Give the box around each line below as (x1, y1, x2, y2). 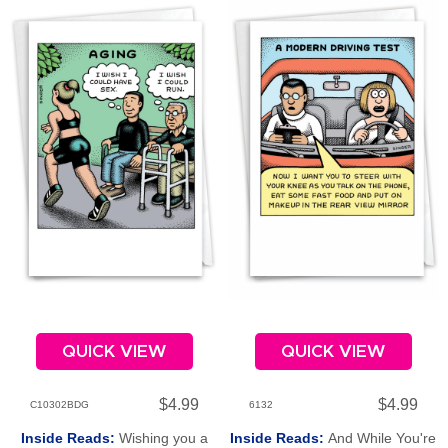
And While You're (328, 429, 437, 446)
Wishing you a (118, 429, 208, 446)
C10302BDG (30, 399, 90, 411)
